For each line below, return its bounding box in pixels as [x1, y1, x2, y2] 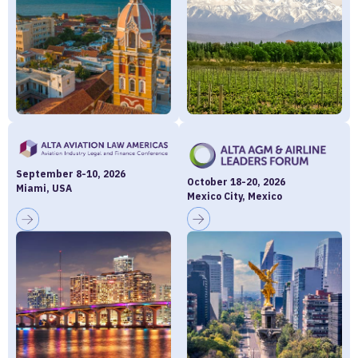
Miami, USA [16, 182, 72, 195]
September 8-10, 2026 [16, 168, 125, 181]
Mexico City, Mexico [187, 189, 282, 202]
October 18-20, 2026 [187, 175, 285, 188]
